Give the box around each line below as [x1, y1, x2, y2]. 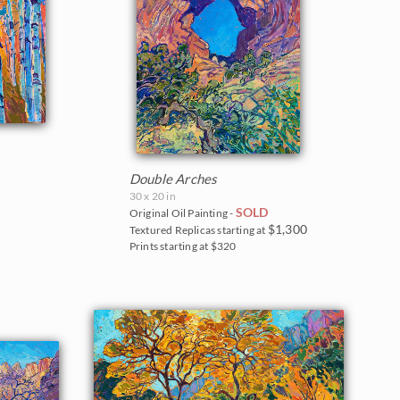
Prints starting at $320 [129, 238, 237, 253]
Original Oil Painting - [129, 205, 236, 220]
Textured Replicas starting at [129, 222, 268, 237]
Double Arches [129, 170, 218, 187]
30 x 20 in [129, 188, 176, 203]
